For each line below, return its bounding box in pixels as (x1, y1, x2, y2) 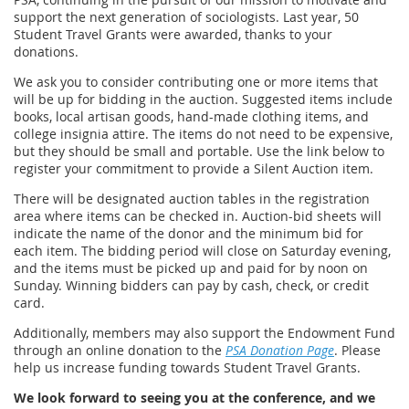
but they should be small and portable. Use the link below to (14, 142, 384, 161)
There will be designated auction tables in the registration (14, 190, 370, 208)
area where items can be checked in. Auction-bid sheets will (14, 207, 382, 225)
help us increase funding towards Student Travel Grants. (14, 359, 361, 377)
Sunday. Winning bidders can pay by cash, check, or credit (14, 277, 369, 295)
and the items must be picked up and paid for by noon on (14, 259, 368, 278)
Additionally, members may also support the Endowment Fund (14, 324, 395, 342)
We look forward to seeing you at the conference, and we (14, 389, 375, 407)
